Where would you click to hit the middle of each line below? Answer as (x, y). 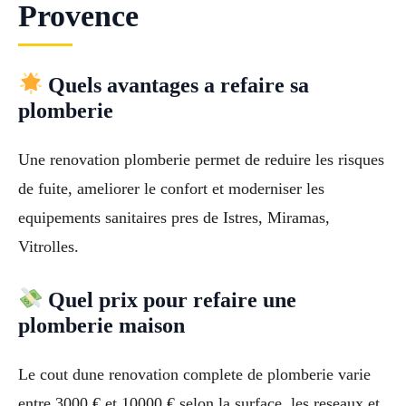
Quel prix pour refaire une (170, 300)
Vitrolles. (48, 246)
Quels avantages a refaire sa (176, 85)
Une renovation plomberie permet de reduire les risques (201, 159)
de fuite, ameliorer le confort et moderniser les (171, 188)
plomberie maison (101, 325)
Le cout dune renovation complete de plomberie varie (194, 374)
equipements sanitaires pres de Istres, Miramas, (174, 217)
